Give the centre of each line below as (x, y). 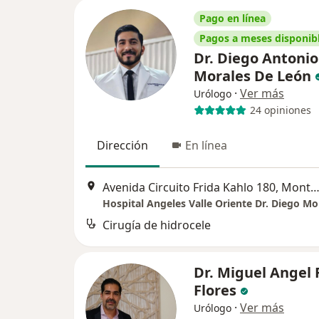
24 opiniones (280, 110)
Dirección (122, 145)
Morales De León (254, 75)
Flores (217, 290)
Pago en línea (232, 18)
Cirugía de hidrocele (157, 225)
